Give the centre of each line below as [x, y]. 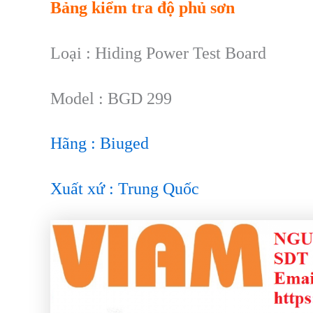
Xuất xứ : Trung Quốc [125, 188]
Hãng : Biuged [100, 144]
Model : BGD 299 [111, 98]
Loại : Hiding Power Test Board [158, 53]
